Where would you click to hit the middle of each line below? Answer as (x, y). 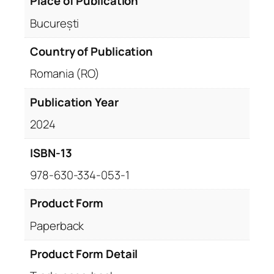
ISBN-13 (51, 153)
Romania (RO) (65, 74)
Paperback (57, 225)
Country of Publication (92, 52)
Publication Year (74, 102)
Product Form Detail (84, 254)
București (55, 23)
